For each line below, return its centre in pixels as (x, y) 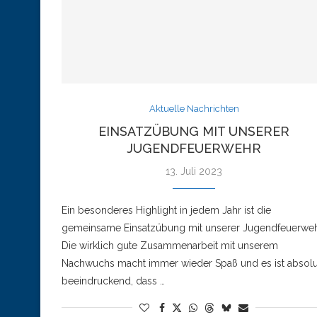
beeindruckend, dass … (113, 281)
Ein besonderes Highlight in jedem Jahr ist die (166, 210)
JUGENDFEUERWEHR (194, 148)
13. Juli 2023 (194, 171)
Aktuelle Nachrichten (194, 108)
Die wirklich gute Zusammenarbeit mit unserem (170, 245)
